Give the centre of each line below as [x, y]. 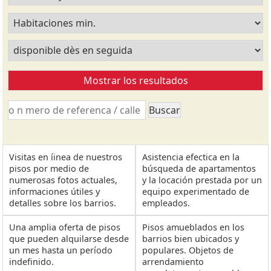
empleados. [166, 203]
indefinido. [32, 262]
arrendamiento [173, 262]
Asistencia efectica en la [191, 157]
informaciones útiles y [55, 191]
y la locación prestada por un [202, 180]
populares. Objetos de [188, 250]
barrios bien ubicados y [190, 239]
